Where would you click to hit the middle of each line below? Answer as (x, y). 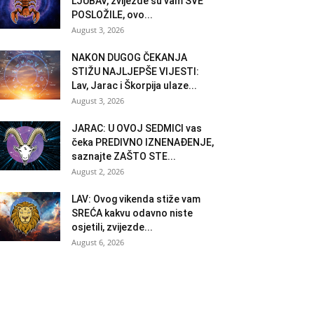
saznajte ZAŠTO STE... (124, 156)
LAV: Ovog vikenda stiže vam (136, 199)
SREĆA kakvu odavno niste (132, 213)
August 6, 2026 (98, 242)
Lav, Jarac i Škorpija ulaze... (134, 85)
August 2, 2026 (98, 171)
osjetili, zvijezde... (112, 227)
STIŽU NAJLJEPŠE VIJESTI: (135, 71)
